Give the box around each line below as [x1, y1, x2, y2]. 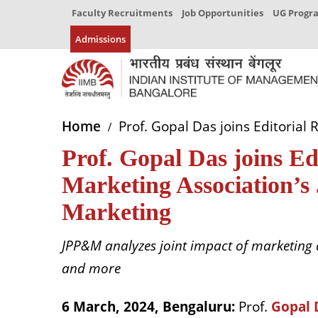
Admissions [75, 33, 126, 45]
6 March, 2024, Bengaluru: [62, 297, 238, 317]
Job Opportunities [182, 6, 263, 19]
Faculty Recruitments [72, 6, 172, 19]
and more [62, 259, 121, 278]
